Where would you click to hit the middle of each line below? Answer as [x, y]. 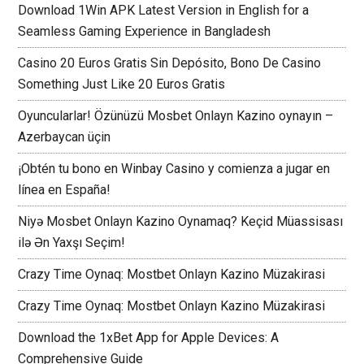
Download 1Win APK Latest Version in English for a [164, 10]
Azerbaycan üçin [65, 136]
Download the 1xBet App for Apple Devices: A [149, 337]
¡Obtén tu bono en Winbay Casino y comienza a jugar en [174, 168]
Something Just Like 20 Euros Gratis [122, 84]
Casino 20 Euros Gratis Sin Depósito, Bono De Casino [170, 63]
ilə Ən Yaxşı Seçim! [72, 242]
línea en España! [65, 189]
